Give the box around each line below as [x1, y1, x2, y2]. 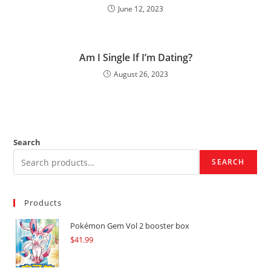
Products [24, 197, 62, 208]
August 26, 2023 [113, 69, 168, 79]
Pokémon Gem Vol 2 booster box [70, 220, 190, 231]
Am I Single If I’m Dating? [79, 51, 192, 64]
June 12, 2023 [118, 4, 163, 14]
